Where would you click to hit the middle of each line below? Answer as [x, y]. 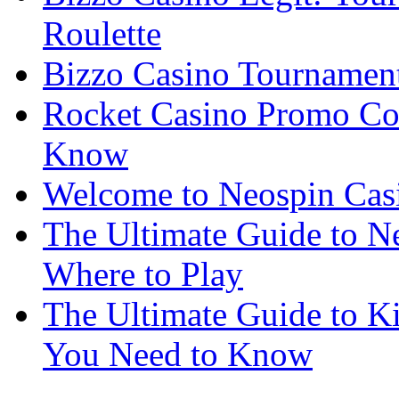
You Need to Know [178, 354]
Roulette [102, 34]
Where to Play [143, 274]
